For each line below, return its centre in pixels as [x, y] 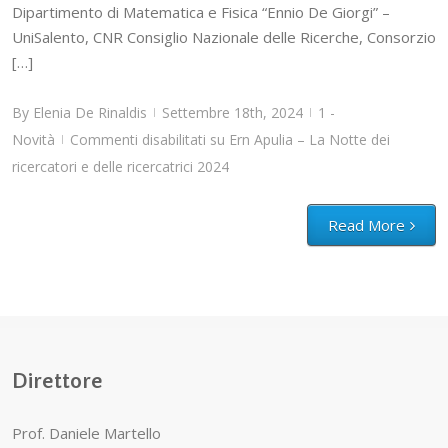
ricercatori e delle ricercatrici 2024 [120, 167]
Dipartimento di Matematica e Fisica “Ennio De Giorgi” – [201, 12]
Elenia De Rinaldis [90, 113]
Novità [33, 140]
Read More [366, 225]
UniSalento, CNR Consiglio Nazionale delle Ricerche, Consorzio [224, 37]
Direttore [57, 382]
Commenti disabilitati [138, 140]
